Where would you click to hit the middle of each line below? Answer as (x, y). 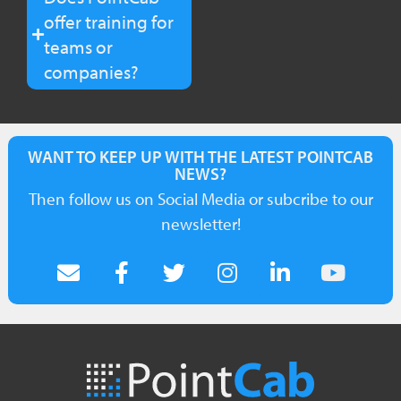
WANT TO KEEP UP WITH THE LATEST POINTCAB (200, 156)
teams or (78, 47)
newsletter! (200, 223)
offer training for (108, 22)
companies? (91, 72)
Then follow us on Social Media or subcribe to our (200, 198)
